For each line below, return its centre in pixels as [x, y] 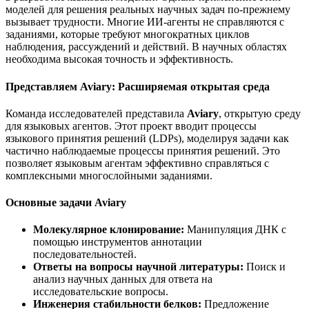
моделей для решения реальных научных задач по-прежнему [148, 10]
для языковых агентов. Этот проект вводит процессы [131, 126]
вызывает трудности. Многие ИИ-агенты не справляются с [145, 22]
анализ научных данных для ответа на [123, 279]
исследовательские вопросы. [101, 292]
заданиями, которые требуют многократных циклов [128, 34]
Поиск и [265, 267]
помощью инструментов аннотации [118, 242]
